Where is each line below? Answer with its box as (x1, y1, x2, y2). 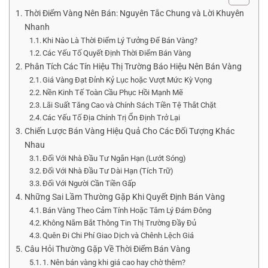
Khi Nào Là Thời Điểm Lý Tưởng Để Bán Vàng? (42, 36, 198, 45)
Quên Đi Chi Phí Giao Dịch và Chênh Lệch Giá (42, 231, 194, 240)
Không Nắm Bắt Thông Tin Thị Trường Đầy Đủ (42, 218, 197, 228)
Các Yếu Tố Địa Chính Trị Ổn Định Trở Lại (42, 113, 181, 123)
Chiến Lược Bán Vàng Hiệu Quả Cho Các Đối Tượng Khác (24, 126, 234, 137)
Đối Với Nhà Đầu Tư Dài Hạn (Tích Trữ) (42, 166, 174, 176)
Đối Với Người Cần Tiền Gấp (42, 179, 136, 188)
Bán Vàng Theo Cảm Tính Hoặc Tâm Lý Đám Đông (42, 206, 212, 215)
